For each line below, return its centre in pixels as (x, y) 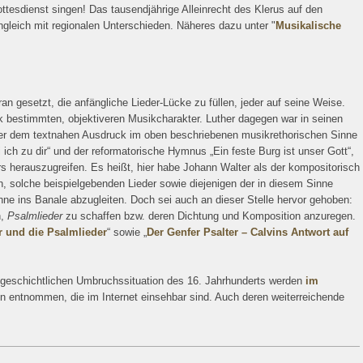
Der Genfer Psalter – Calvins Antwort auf (248, 232)
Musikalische (308, 26)
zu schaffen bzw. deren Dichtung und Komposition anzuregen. (211, 216)
